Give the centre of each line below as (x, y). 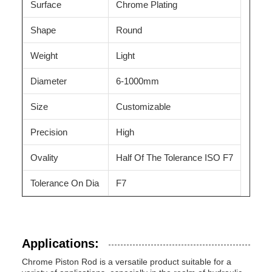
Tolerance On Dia (65, 183)
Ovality (44, 158)
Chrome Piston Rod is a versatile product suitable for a (127, 262)
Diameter (49, 81)
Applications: (60, 243)
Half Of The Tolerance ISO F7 (175, 158)
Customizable (143, 107)
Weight (44, 56)
